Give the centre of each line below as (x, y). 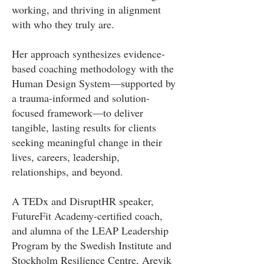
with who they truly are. (63, 24)
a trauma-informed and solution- (81, 98)
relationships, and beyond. (67, 171)
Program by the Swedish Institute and (92, 245)
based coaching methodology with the (93, 68)
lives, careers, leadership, (66, 157)
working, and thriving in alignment (86, 9)
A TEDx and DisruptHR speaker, (83, 201)
